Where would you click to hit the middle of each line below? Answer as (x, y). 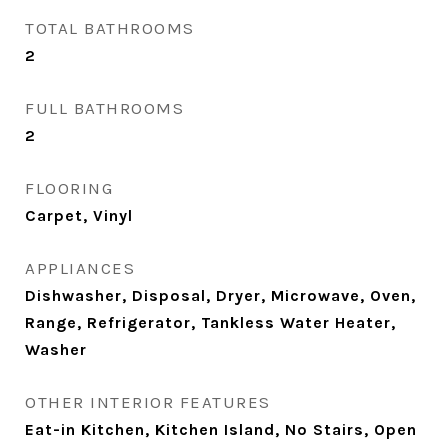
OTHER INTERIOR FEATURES (148, 402)
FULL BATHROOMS (104, 108)
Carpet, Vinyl (79, 215)
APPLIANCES (80, 268)
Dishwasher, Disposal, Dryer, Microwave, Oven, (220, 295)
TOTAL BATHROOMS (110, 28)
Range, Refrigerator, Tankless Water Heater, (210, 322)
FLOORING (69, 188)
